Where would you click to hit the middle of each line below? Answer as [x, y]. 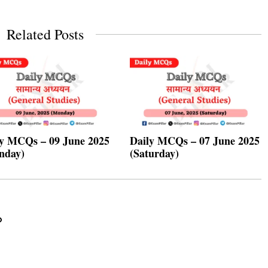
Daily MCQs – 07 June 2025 [195, 140]
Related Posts [45, 34]
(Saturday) [155, 153]
